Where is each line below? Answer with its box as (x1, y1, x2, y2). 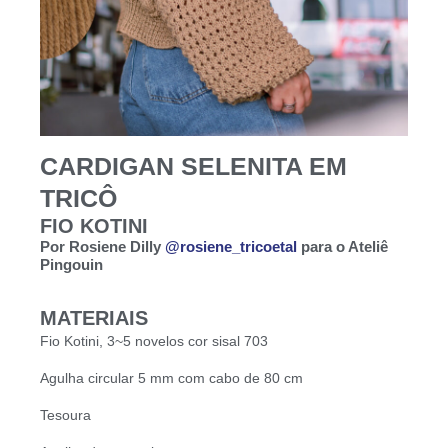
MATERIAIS (40, 306, 148, 329)
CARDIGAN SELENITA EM (40, 151, 347, 180)
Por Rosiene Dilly (40, 237, 165, 255)
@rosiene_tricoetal (165, 237, 297, 255)
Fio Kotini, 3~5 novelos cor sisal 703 (40, 332, 268, 349)
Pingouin (40, 255, 107, 273)
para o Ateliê (297, 237, 388, 255)
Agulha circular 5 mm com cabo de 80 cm (40, 369, 303, 386)
